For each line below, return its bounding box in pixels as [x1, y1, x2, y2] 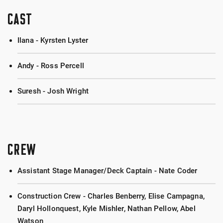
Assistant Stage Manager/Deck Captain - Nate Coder [17, 166, 198, 175]
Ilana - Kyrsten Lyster [17, 36, 89, 45]
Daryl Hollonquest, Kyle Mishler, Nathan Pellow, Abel [17, 204, 196, 213]
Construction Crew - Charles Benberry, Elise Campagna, [17, 192, 205, 201]
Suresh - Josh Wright [17, 87, 89, 96]
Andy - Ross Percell [17, 61, 84, 70]
